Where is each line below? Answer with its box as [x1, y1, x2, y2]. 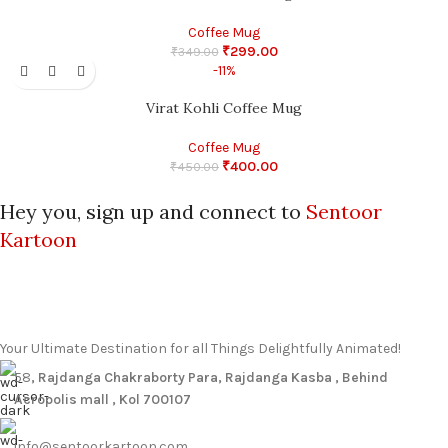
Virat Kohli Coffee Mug [146, 99, 302, 118]
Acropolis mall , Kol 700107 [14, 391, 191, 409]
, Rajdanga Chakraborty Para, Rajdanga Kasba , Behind [31, 369, 388, 387]
